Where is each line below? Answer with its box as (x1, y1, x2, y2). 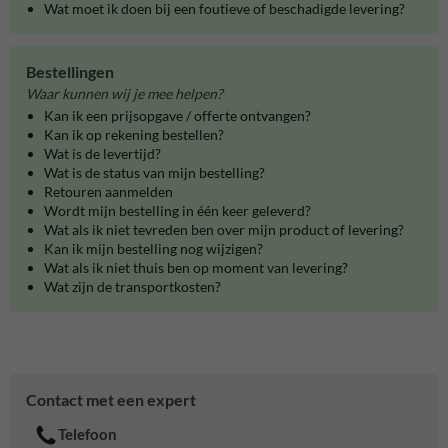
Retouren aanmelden (44, 183, 173, 201)
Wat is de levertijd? (44, 145, 161, 163)
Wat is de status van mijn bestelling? (44, 164, 265, 182)
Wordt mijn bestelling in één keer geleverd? (44, 202, 311, 220)
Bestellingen (26, 61, 114, 81)
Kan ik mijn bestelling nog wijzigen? (44, 240, 263, 258)
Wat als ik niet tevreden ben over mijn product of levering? (44, 221, 404, 239)
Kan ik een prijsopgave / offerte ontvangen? (44, 107, 311, 125)
